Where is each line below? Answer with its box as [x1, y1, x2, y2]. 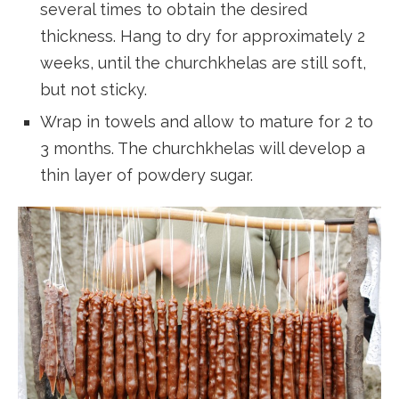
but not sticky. [40, 79, 147, 99]
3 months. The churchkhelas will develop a [40, 138, 365, 158]
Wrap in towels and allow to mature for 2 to [40, 111, 373, 131]
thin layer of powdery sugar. [40, 165, 253, 184]
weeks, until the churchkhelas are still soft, [40, 53, 366, 72]
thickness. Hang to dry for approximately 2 [40, 26, 365, 45]
